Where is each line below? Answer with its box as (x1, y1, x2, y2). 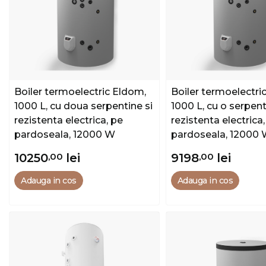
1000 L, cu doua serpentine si (14, 100, 153, 112)
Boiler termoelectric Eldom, (14, 86, 146, 98)
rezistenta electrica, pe (14, 115, 123, 126)
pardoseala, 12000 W (14, 129, 115, 141)
